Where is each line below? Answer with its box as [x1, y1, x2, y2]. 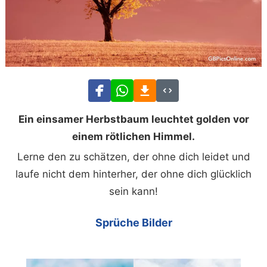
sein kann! [109, 185, 158, 197]
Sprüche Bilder [95, 216, 172, 229]
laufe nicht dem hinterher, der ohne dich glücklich [15, 167, 252, 180]
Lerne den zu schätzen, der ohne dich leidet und [17, 150, 250, 163]
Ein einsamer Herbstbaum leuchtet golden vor [18, 113, 249, 125]
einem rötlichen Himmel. [72, 130, 195, 142]
